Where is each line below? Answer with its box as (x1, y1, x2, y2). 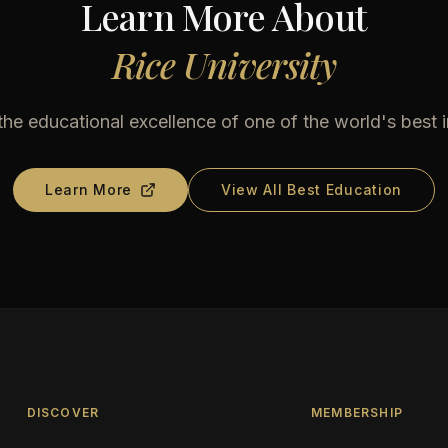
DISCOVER (26, 405, 100, 420)
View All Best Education (220, 181, 403, 198)
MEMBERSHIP (311, 405, 404, 420)
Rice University (111, 40, 337, 88)
